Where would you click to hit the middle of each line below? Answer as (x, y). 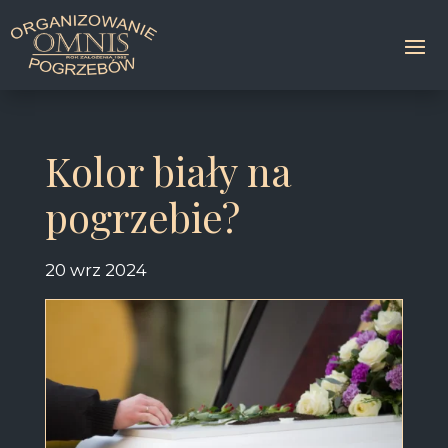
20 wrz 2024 (95, 269)
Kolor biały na (168, 170)
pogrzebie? (142, 216)
